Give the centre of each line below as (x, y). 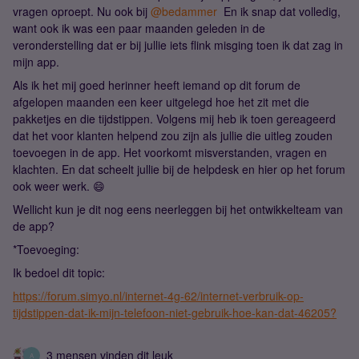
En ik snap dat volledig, (279, 11)
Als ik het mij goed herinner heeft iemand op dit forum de (157, 85)
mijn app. (36, 62)
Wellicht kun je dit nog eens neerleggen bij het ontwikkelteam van (178, 209)
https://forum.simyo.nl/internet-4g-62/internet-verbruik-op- (158, 296)
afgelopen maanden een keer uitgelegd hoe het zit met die (161, 102)
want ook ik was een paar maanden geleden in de (139, 28)
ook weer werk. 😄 (59, 186)
